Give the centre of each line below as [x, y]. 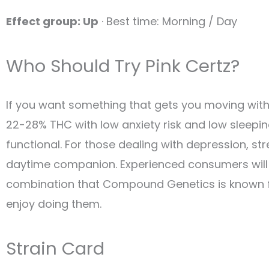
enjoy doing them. [54, 204]
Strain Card [55, 249]
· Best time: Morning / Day [168, 21]
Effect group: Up [52, 21]
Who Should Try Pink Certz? [123, 66]
